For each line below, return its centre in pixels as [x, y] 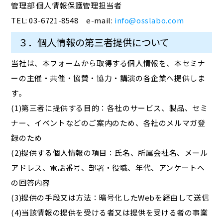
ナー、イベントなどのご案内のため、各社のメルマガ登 [108, 123]
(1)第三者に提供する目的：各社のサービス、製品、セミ [110, 108]
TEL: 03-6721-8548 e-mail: [63, 20]
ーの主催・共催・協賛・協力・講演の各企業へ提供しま [108, 78]
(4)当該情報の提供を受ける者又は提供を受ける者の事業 [110, 213]
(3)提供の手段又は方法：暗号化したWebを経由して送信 [110, 198]
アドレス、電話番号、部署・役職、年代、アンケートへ [108, 168]
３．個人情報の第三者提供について [94, 43]
